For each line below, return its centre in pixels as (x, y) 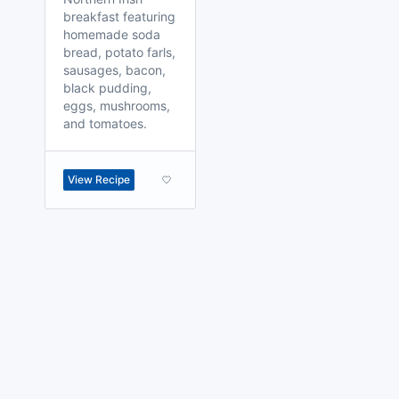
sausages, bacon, (114, 70)
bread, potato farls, (119, 52)
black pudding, (107, 88)
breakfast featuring (119, 16)
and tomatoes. (105, 123)
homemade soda (112, 34)
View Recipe (99, 179)
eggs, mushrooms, (117, 106)
